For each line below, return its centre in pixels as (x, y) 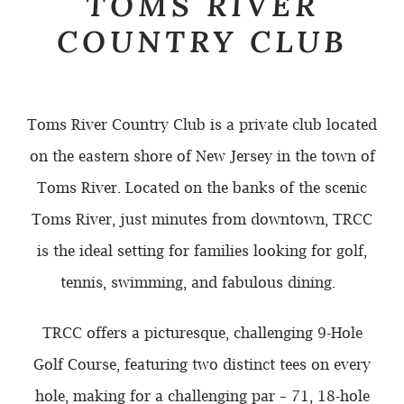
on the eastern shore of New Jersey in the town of (202, 156)
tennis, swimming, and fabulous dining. (202, 282)
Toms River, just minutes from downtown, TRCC (202, 219)
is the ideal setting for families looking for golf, (202, 250)
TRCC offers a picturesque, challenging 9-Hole (202, 332)
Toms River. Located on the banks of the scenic (202, 187)
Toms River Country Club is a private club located (202, 124)
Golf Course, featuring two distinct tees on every (202, 364)
